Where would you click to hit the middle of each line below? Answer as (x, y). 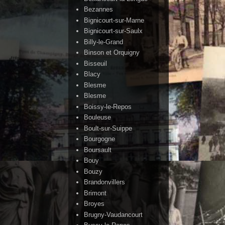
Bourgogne (100, 139)
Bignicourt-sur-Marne (114, 20)
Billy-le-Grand (104, 42)
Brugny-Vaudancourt (114, 214)
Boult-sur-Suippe (108, 128)
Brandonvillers (105, 182)
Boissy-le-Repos (108, 106)
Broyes (94, 204)
